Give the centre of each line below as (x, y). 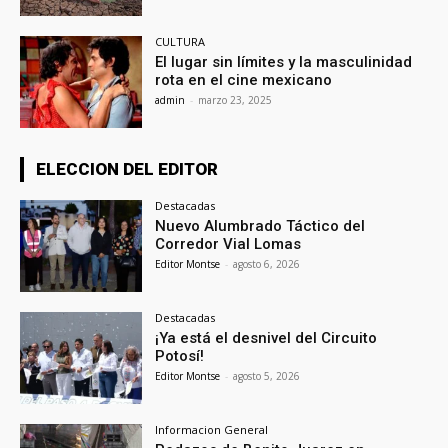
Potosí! (180, 355)
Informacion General (212, 429)
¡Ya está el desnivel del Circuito (266, 337)
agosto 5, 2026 (267, 375)
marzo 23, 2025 (235, 100)
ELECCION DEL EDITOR (127, 169)
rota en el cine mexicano (244, 80)
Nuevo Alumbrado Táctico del (260, 226)
